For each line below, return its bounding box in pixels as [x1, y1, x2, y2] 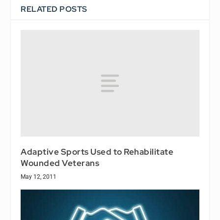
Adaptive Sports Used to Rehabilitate [21, 146, 174, 158]
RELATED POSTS [21, 3, 87, 14]
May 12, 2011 [21, 173, 57, 181]
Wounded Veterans [21, 158, 100, 169]
